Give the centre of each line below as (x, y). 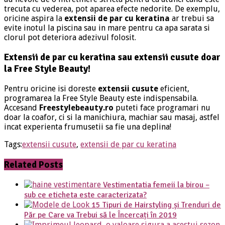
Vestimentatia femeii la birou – (156, 185)
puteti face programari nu (162, 108)
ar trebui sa (192, 18)
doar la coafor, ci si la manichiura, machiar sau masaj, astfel (112, 118)
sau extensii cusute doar (168, 57)
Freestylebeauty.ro (76, 108)
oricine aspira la (34, 18)
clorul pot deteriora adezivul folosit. (70, 37)
